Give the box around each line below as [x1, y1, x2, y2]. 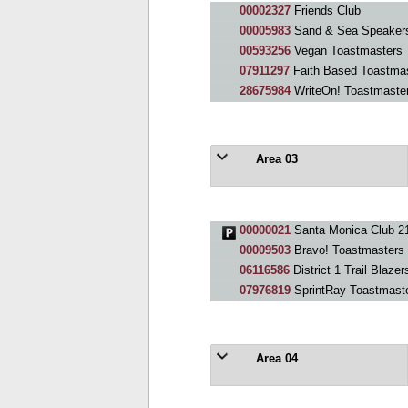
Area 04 [251, 352, 298, 365]
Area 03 [251, 152, 298, 166]
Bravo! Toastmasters [290, 243, 404, 257]
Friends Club [290, 4, 361, 17]
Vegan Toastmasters [290, 44, 403, 57]
